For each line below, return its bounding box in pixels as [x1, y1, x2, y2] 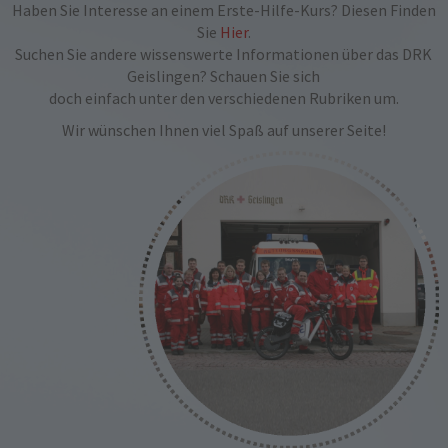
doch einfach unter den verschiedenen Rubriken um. [48, 88, 399, 109]
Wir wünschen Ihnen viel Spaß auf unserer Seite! [61, 120, 386, 141]
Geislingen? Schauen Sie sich [127, 66, 321, 87]
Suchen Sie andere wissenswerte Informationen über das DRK [15, 44, 433, 65]
